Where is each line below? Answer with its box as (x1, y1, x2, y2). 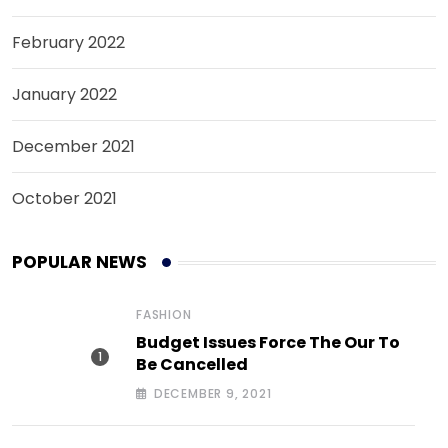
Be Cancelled (136, 353, 248, 377)
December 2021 (12, 135, 135, 159)
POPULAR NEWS (12, 250, 147, 275)
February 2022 (12, 31, 125, 55)
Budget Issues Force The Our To (136, 331, 400, 355)
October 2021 (12, 187, 117, 211)
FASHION (136, 306, 192, 324)
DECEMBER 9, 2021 (153, 385, 272, 403)
